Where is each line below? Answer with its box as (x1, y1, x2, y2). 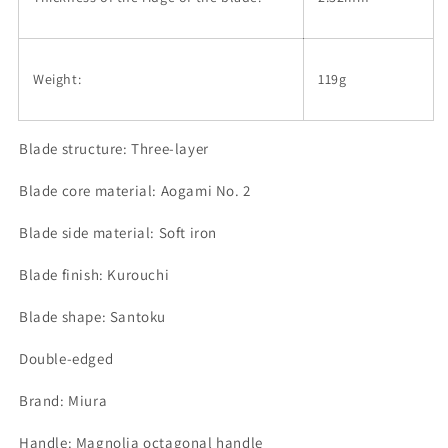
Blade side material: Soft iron (19, 223, 217, 242)
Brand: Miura (19, 391, 108, 410)
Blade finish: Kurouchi (19, 265, 170, 284)
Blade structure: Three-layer (19, 139, 209, 158)
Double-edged (19, 349, 114, 368)
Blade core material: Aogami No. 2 (19, 181, 251, 200)
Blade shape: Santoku (19, 307, 166, 326)
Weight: (33, 70, 82, 88)
